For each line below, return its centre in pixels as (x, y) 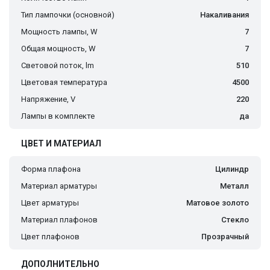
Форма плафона (51, 169)
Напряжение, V (48, 99)
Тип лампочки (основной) (68, 15)
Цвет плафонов (50, 237)
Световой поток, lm (58, 66)
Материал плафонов (59, 220)
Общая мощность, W (58, 49)
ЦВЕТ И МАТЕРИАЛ (61, 144)
